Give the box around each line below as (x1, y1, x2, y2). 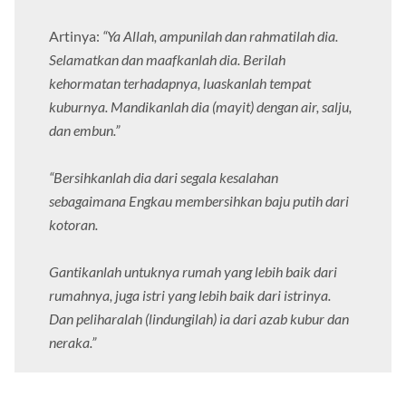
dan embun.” (49, 121, 120, 140)
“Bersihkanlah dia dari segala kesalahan (49, 169, 278, 187)
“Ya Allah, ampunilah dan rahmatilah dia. (102, 27, 338, 45)
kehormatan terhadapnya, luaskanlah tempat (49, 74, 311, 92)
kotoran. (49, 216, 98, 234)
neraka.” (49, 333, 96, 352)
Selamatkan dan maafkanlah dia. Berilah (49, 51, 285, 69)
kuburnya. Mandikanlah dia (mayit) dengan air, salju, (49, 98, 352, 116)
